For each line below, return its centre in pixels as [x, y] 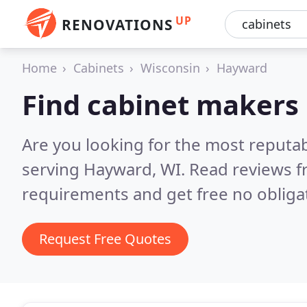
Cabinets [99, 68]
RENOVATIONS [117, 25]
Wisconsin [170, 68]
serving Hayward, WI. [106, 169]
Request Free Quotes [105, 239]
